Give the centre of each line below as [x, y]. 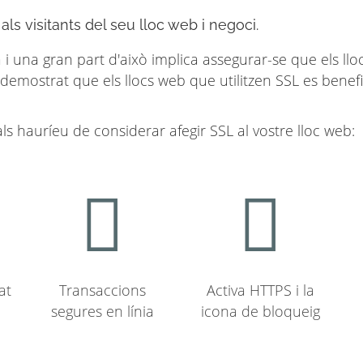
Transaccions [102, 290]
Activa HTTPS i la [261, 290]
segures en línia [102, 311]
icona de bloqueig [261, 311]
